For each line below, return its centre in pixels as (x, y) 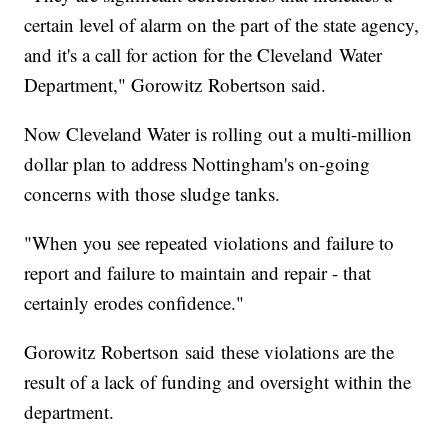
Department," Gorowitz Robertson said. (175, 85)
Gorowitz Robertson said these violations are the (209, 352)
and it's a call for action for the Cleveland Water (203, 55)
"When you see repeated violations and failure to (209, 243)
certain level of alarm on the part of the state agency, (222, 25)
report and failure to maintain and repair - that (198, 273)
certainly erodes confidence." (134, 303)
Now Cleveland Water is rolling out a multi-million (218, 134)
